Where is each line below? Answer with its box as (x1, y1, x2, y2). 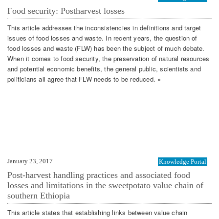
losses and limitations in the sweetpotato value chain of (7, 180, 203, 191)
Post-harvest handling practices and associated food (7, 170, 190, 180)
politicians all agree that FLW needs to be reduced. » (7, 74, 161, 84)
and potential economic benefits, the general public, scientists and (7, 64, 201, 73)
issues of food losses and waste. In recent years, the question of (7, 33, 197, 43)
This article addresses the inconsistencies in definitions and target (7, 22, 201, 32)
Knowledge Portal (159, 158, 206, 166)
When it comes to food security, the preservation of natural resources (7, 53, 210, 63)
